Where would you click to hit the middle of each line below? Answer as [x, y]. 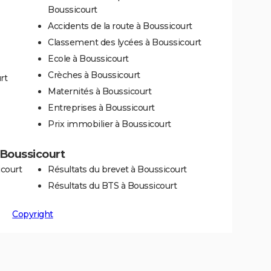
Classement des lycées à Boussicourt [125, 42]
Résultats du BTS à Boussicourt [112, 186]
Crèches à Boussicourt [94, 75]
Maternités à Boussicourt [100, 91]
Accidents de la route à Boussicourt [120, 26]
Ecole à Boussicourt [88, 59]
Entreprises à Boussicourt [101, 108]
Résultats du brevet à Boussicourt [117, 169]
